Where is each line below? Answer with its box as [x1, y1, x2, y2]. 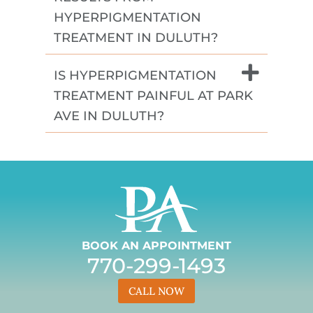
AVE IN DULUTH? [54, 108, 164, 124]
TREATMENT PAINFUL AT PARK [54, 87, 253, 103]
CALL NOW [129, 284, 184, 298]
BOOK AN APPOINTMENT [82, 238, 231, 252]
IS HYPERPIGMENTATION [54, 67, 217, 83]
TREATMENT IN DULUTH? [54, 29, 218, 45]
